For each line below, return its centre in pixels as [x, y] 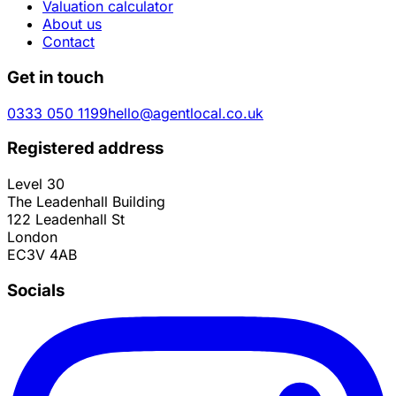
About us [72, 24]
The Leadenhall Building [86, 201]
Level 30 [36, 183]
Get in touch [56, 77]
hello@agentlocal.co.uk [186, 113]
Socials [36, 290]
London [32, 236]
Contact [69, 42]
